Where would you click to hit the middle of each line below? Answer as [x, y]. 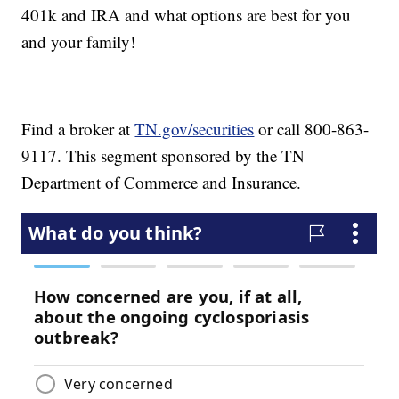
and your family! [79, 42]
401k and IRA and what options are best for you [187, 15]
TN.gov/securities [195, 129]
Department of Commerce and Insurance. [162, 183]
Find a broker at [78, 129]
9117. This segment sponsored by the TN [163, 156]
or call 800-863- [312, 129]
